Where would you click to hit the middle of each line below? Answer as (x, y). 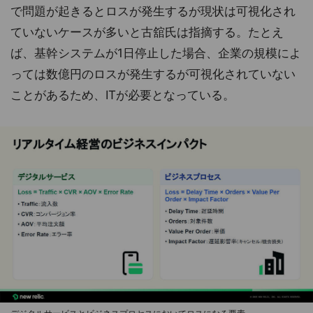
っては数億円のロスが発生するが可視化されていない (153, 74)
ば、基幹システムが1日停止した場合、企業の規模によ (156, 53)
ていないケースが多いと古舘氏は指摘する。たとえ (147, 32)
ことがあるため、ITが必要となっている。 (123, 95)
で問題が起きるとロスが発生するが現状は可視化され (153, 12)
